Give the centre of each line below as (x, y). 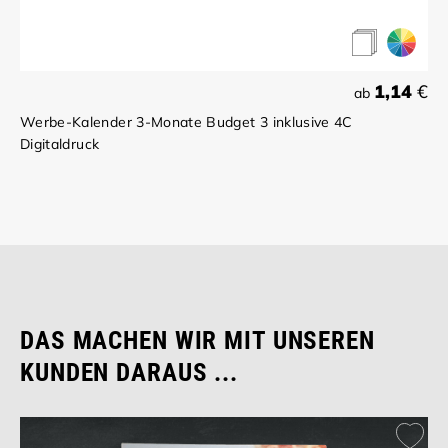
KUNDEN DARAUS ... (129, 373)
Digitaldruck (60, 144)
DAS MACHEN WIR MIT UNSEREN (197, 341)
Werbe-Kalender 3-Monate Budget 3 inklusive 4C (186, 122)
